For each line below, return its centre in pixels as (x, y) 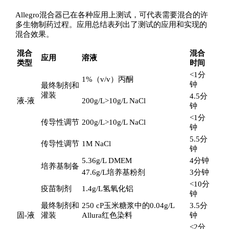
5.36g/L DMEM (107, 160)
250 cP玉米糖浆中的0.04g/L (128, 205)
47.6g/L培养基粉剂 (113, 172)
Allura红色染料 (107, 215)
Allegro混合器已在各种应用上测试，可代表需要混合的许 (111, 15)
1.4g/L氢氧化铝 (107, 188)
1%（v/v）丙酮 (107, 79)
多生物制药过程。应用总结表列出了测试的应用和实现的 (111, 24)
